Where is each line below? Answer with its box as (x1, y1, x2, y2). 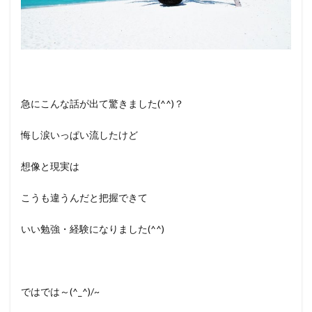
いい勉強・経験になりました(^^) (21, 222, 164, 235)
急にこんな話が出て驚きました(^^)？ (21, 97, 184, 109)
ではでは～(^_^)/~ (21, 285, 100, 297)
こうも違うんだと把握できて (21, 191, 148, 203)
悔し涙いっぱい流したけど (21, 128, 138, 141)
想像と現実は (21, 159, 79, 172)
